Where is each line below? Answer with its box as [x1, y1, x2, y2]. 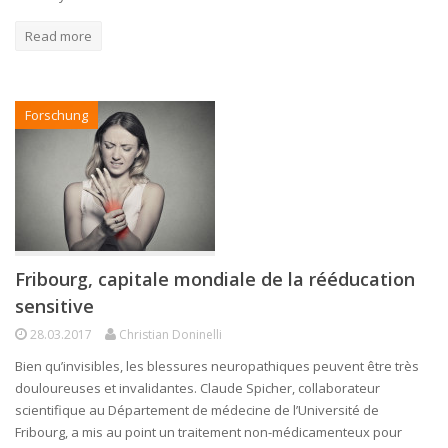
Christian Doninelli [119, 325, 222, 343]
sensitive [15, 293, 94, 318]
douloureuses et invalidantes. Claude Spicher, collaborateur [15, 378, 380, 397]
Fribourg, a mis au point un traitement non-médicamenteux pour [15, 422, 402, 441]
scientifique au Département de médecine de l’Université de [15, 400, 379, 419]
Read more [25, 26, 92, 45]
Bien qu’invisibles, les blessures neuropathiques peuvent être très [15, 356, 419, 375]
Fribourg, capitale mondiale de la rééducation [15, 266, 415, 291]
